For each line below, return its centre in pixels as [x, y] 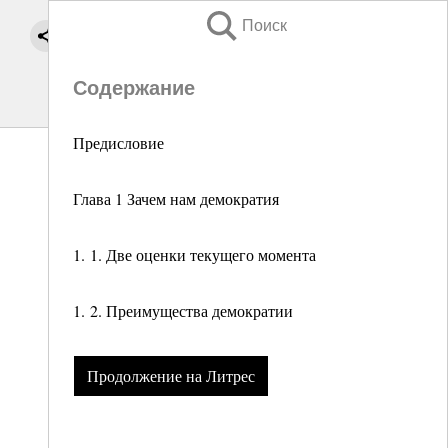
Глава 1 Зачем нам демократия [176, 198]
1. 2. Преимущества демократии [183, 310]
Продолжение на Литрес [170, 376]
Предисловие [118, 142]
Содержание [134, 88]
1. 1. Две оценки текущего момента [194, 254]
